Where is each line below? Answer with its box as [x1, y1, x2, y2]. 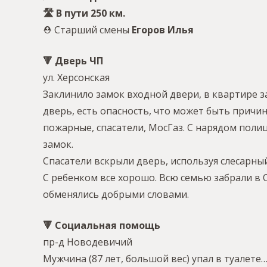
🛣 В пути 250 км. [43, 7, 125, 20]
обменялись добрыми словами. [43, 188, 189, 201]
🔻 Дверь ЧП [43, 54, 103, 68]
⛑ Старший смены [43, 23, 132, 37]
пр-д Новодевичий [43, 235, 132, 249]
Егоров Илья [132, 23, 194, 37]
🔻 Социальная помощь [43, 219, 160, 232]
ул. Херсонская [43, 71, 110, 85]
